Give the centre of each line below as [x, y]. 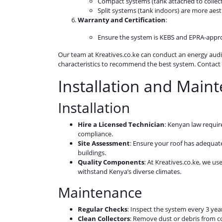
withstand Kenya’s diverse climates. [130, 172]
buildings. [92, 153]
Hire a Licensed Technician [121, 125]
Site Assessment [104, 143]
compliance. [95, 134]
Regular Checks [103, 209]
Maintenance [100, 193]
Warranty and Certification [122, 20]
